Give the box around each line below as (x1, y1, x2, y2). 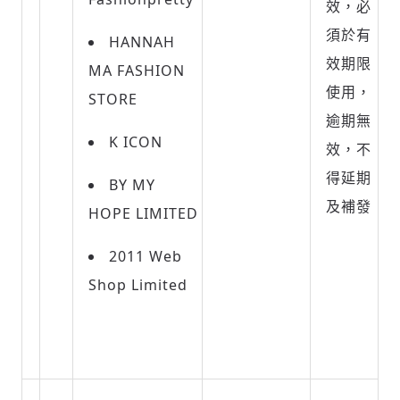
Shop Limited (88, 275, 187, 295)
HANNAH (109, 32, 175, 52)
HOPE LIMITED (88, 204, 198, 223)
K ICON (109, 132, 162, 152)
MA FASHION (88, 61, 185, 80)
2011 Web (109, 246, 182, 266)
